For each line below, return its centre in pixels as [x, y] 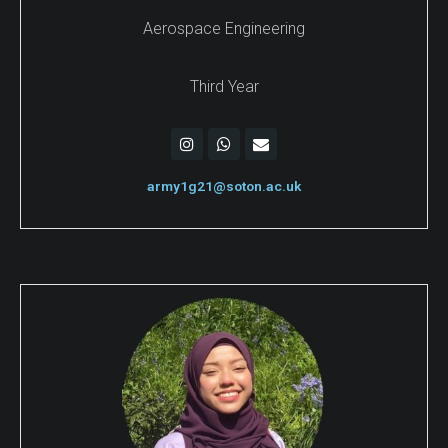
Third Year [224, 86]
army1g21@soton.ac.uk [224, 186]
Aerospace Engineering [224, 29]
